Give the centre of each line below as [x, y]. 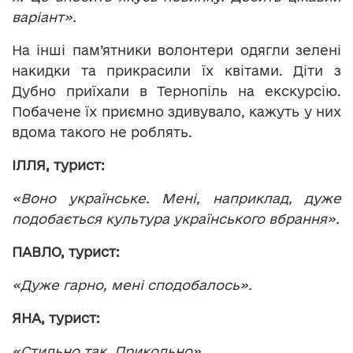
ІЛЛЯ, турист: [58, 165]
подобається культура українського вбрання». [176, 218]
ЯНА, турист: [56, 318]
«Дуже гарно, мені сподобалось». [132, 284]
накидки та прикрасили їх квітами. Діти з [176, 70]
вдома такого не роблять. [102, 132]
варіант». [44, 17]
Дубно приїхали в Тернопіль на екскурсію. [176, 91]
